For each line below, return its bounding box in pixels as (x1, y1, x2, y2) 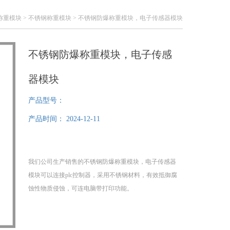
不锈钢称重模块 (28, 14, 71, 22)
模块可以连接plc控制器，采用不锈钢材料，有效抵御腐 (28, 171, 177, 179)
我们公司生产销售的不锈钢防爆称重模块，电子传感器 (28, 158, 176, 165)
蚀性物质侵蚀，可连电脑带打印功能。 (28, 185, 133, 192)
